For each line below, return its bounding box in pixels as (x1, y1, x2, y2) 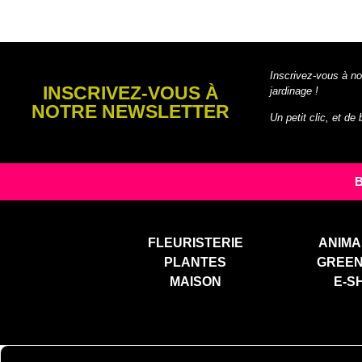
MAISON (169, 274, 221, 288)
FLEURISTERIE (147, 235, 243, 250)
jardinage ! (269, 84, 318, 97)
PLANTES (164, 255, 227, 269)
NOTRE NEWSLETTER (32, 100, 230, 122)
